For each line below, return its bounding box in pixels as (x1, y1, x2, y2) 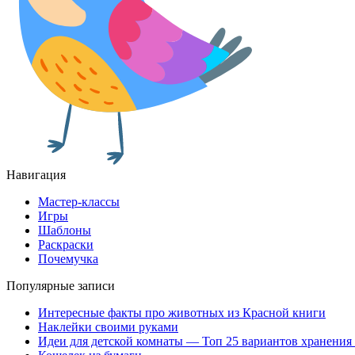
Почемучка (38, 252, 98, 266)
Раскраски (38, 238, 94, 252)
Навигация (6, 168, 66, 182)
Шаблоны (38, 223, 91, 238)
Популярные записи (6, 279, 115, 293)
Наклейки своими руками (38, 320, 178, 334)
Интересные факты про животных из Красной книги (38, 306, 326, 320)
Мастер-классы (38, 195, 120, 209)
